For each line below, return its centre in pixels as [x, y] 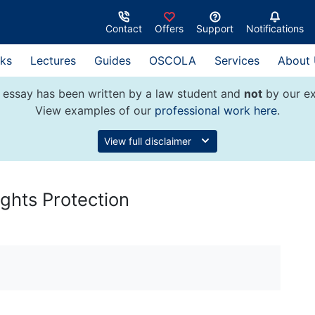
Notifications [275, 28]
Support [215, 28]
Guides [112, 60]
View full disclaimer [149, 141]
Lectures [53, 60]
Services [237, 60]
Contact [124, 28]
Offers [169, 28]
